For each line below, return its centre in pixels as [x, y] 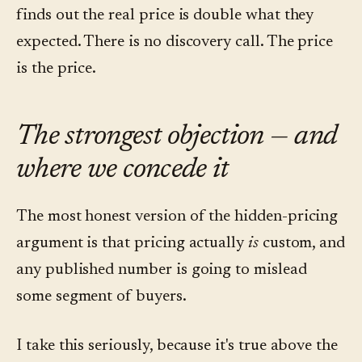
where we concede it [122, 171]
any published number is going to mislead [162, 270]
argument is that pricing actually [132, 244]
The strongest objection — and [177, 138]
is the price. [57, 69]
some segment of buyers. [101, 297]
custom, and [302, 244]
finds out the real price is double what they [165, 16]
